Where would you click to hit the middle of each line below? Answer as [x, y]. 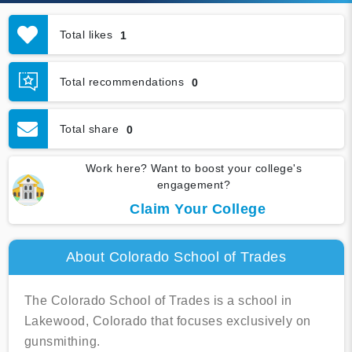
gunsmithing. [62, 342]
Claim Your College [198, 209]
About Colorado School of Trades [176, 257]
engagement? [194, 185]
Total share [89, 128]
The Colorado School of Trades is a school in [158, 301]
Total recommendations [121, 81]
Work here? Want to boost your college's [194, 169]
